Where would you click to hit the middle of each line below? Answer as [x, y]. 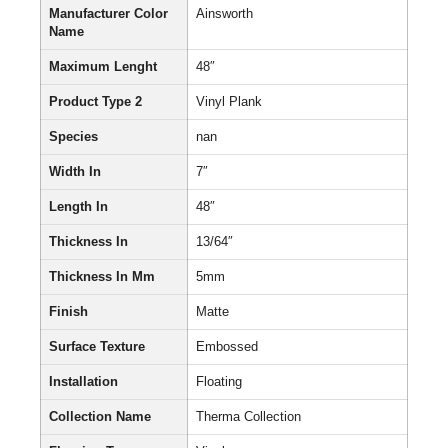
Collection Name [100, 417]
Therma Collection [248, 417]
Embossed [227, 347]
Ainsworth [224, 14]
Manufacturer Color [108, 14]
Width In [75, 172]
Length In [78, 207]
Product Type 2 [95, 102]
